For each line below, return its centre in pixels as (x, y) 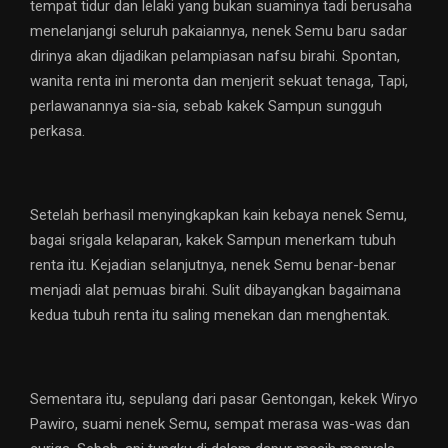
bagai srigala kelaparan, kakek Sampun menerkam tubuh (213, 240)
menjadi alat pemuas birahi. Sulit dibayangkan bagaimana (215, 290)
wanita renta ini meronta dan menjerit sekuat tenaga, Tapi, (219, 81)
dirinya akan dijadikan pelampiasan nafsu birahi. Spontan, (215, 56)
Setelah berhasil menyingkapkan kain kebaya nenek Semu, (218, 215)
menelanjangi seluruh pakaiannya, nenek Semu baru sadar (218, 31)
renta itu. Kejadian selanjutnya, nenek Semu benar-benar (213, 265)
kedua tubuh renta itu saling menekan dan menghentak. (210, 315)
